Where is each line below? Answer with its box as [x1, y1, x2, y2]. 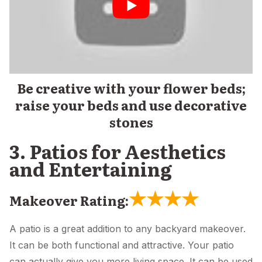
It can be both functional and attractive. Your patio [9, 239, 234, 251]
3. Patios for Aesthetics [9, 136, 226, 165]
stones [109, 112, 153, 132]
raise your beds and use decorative [15, 95, 247, 115]
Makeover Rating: [9, 190, 129, 210]
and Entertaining [9, 154, 172, 182]
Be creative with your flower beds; [16, 78, 246, 98]
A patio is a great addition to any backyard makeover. [9, 222, 246, 235]
